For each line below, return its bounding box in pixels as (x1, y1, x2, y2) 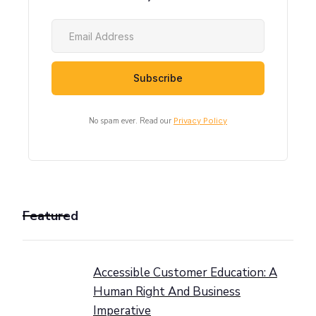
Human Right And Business (93, 284, 241, 300)
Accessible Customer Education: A (93, 265, 277, 281)
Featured (23, 207, 78, 225)
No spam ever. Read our (89, 116, 174, 127)
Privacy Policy (174, 116, 227, 126)
